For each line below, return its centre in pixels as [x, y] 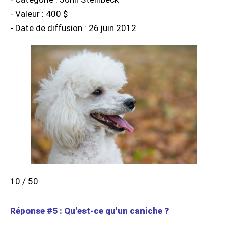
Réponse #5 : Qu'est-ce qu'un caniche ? [90, 210]
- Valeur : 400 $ [39, 14]
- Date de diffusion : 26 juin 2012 [73, 28]
